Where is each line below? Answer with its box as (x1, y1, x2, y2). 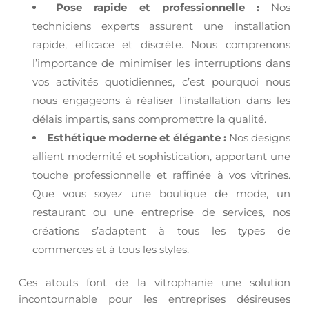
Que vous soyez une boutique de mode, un (32, 187, 291, 200)
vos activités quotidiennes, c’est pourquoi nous (32, 75, 291, 88)
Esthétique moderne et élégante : (46, 131, 227, 144)
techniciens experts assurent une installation (32, 19, 291, 32)
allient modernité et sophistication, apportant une (32, 150, 291, 163)
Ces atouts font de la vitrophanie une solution (18, 276, 291, 289)
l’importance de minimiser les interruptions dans (32, 57, 291, 70)
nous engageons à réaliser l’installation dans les (32, 94, 291, 107)
